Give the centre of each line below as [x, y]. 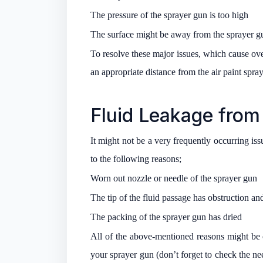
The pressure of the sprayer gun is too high [169, 15]
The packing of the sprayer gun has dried [166, 217]
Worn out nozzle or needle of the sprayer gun [174, 178]
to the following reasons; [136, 159]
